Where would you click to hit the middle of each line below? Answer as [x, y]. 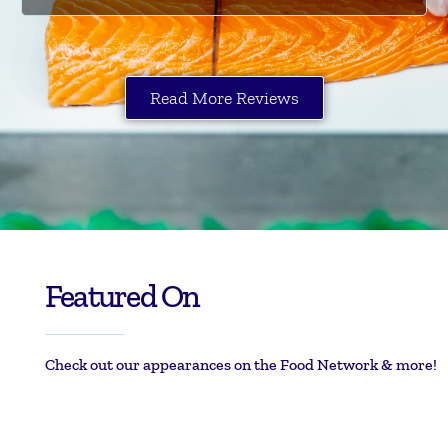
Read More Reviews [224, 98]
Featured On [122, 296]
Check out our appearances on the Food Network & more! [241, 365]
